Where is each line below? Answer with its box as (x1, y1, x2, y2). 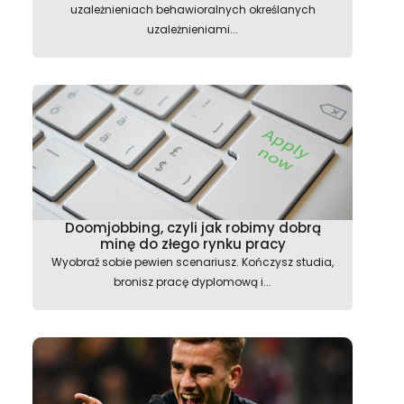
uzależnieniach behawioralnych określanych (69, 2, 316, 17)
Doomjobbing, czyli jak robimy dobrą (64, 218, 321, 237)
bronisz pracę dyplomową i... (114, 274, 271, 289)
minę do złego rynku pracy (99, 234, 286, 253)
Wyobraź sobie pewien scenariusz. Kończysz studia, (51, 254, 334, 270)
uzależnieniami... (147, 22, 238, 37)
